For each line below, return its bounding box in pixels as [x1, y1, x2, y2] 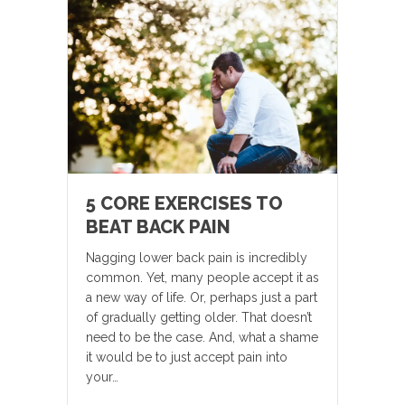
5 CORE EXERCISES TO [86, 193, 283, 215]
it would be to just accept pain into [86, 350, 287, 365]
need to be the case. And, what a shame [86, 330, 318, 345]
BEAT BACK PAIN [86, 216, 231, 239]
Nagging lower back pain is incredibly [86, 250, 307, 266]
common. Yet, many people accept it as [86, 270, 319, 286]
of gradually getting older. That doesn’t [86, 310, 312, 325]
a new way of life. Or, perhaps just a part [86, 290, 317, 306]
